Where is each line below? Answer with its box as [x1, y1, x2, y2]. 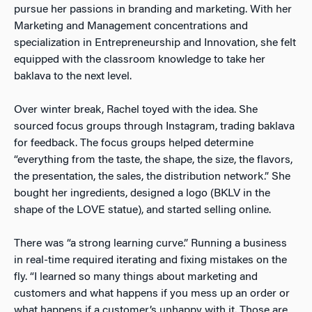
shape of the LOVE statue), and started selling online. [14, 204, 271, 216]
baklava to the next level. [14, 70, 134, 82]
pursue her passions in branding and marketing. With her [14, 3, 292, 15]
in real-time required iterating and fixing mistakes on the [14, 254, 287, 266]
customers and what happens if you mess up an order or [14, 288, 290, 299]
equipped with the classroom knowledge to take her [14, 54, 265, 65]
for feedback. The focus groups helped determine [14, 137, 253, 149]
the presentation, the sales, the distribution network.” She [14, 171, 290, 182]
